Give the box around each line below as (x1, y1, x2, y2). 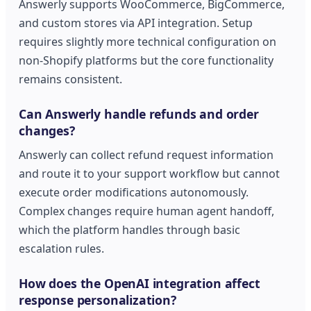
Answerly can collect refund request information (19, 146, 274, 162)
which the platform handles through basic (19, 221, 241, 237)
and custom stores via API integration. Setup (19, 15, 253, 31)
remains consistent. (19, 72, 123, 87)
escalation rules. (19, 240, 105, 256)
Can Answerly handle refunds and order (19, 106, 259, 123)
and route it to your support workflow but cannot (19, 165, 280, 181)
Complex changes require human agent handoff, (19, 203, 275, 219)
